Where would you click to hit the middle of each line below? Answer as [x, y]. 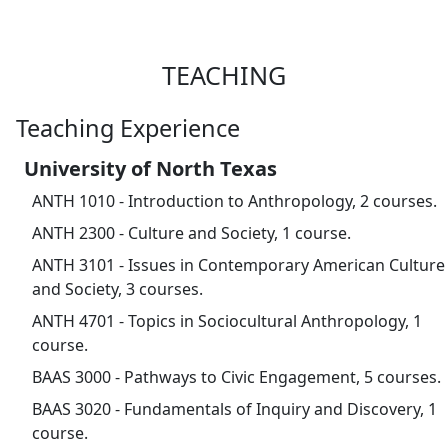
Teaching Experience [128, 127]
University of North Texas [150, 168]
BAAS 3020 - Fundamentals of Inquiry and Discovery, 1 [234, 408]
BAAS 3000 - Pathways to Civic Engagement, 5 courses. [236, 376]
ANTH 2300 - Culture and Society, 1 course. [191, 232]
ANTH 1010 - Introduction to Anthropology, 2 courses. [234, 200]
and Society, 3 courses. [117, 288]
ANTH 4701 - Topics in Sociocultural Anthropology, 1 [227, 320]
